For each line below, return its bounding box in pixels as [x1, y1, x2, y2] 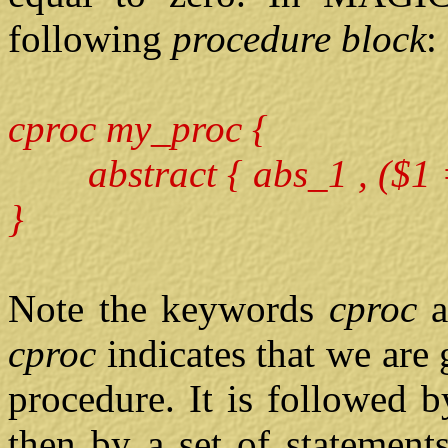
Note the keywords [8, 287, 329, 331]
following [8, 17, 172, 61]
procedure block [172, 17, 426, 61]
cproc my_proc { [8, 107, 268, 151]
